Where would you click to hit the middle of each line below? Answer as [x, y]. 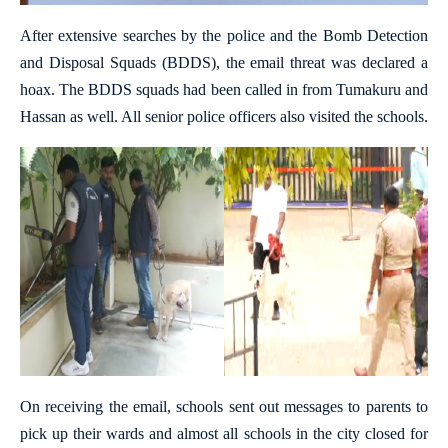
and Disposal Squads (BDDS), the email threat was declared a [224, 62]
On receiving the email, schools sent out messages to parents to [224, 407]
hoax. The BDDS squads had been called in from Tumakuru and [224, 89]
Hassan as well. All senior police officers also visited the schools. [224, 116]
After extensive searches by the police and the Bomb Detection [224, 35]
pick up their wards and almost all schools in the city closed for [224, 434]
